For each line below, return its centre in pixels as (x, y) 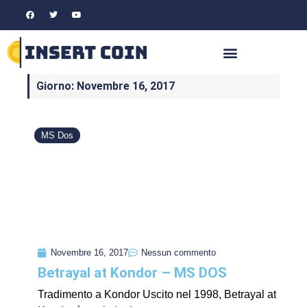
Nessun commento (179, 253)
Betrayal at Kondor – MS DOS (132, 273)
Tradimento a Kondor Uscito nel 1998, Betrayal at (157, 295)
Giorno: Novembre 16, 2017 (106, 86)
